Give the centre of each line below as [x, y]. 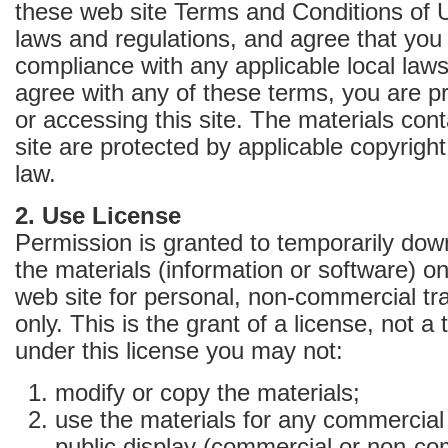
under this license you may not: [179, 350]
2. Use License [98, 215]
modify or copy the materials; [207, 392]
